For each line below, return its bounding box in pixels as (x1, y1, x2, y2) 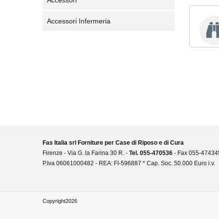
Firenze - (43, 150, 66, 156)
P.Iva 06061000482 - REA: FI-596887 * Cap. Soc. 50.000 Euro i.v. (43, 160, 215, 167)
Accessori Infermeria (47, 17, 110, 25)
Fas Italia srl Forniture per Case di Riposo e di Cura (43, 139, 184, 146)
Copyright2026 (43, 198, 77, 204)
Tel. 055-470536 (129, 150, 173, 156)
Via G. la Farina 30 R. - (67, 150, 129, 156)
